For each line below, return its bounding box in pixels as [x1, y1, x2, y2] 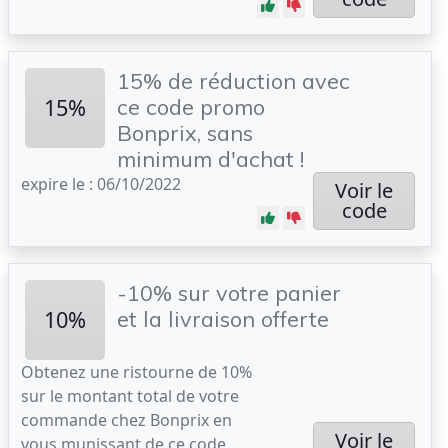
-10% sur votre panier [117, 279, 341, 306]
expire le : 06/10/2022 [21, 173, 181, 195]
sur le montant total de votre [21, 385, 239, 407]
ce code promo [117, 93, 265, 120]
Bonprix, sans [117, 119, 253, 146]
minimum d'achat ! [117, 145, 304, 172]
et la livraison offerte [117, 305, 329, 332]
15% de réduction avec [117, 67, 350, 94]
